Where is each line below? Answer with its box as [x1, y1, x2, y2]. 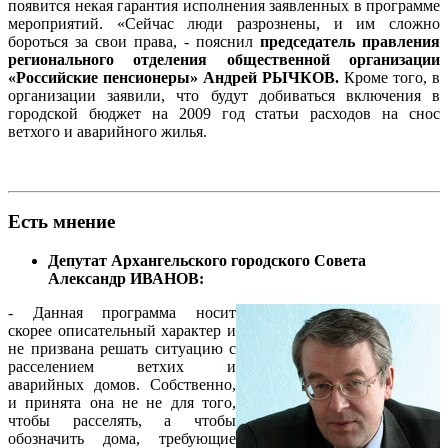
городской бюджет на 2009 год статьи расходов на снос [8, 104, 440, 122]
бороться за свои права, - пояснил [8, 32, 260, 50]
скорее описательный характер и [8, 322, 236, 340]
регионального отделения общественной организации [8, 50, 440, 68]
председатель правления [260, 32, 440, 50]
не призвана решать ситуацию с [8, 340, 236, 358]
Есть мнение [8, 211, 115, 233]
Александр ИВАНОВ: [48, 270, 204, 288]
